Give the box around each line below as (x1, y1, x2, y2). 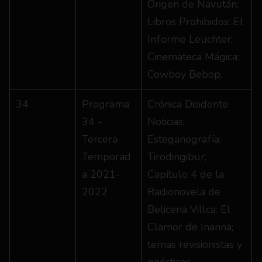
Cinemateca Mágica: (147, 50, 239, 64)
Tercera (82, 132, 118, 146)
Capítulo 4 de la (147, 167, 224, 181)
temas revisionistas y (147, 237, 242, 251)
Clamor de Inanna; (147, 220, 233, 234)
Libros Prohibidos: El (147, 15, 243, 29)
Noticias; (147, 115, 185, 129)
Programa (82, 97, 129, 111)
